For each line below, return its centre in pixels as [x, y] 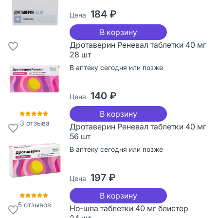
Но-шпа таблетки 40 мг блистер [129, 208]
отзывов [36, 204]
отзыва [37, 123]
